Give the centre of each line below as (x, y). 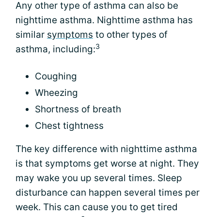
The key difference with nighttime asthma (106, 149)
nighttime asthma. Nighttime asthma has (104, 20)
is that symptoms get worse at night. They (107, 163)
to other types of (130, 35)
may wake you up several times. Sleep (99, 178)
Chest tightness (69, 126)
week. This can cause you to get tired (97, 207)
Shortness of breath (78, 109)
